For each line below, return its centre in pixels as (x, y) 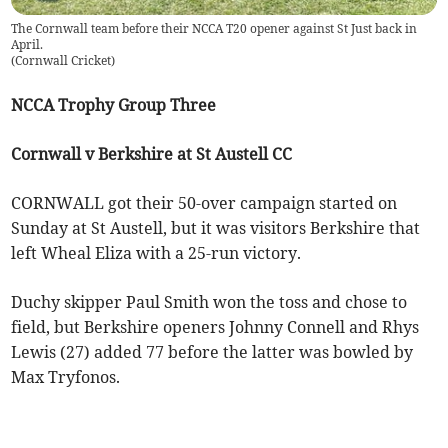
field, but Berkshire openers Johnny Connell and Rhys (215, 327)
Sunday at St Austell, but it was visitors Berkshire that (216, 228)
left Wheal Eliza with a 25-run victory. (156, 253)
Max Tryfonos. (66, 377)
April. (27, 45)
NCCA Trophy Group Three (114, 105)
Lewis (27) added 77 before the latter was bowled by (212, 352)
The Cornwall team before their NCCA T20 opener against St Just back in (214, 29)
